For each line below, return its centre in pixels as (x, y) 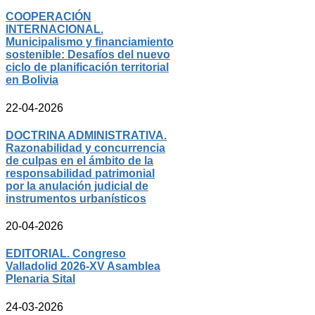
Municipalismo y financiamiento (90, 42)
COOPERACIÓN (49, 17)
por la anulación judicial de (77, 186)
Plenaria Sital (40, 279)
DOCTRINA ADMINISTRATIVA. (86, 135)
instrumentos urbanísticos (76, 198)
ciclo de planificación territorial (87, 67)
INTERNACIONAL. (54, 30)
